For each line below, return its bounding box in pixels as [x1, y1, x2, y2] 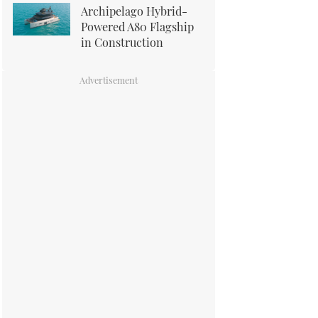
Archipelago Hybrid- [81, 3, 187, 18]
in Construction [81, 34, 163, 50]
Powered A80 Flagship [81, 18, 194, 34]
